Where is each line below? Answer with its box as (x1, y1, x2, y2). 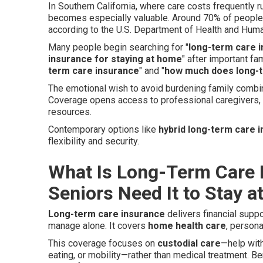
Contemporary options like (48, 124, 159, 135)
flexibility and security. (48, 136, 139, 147)
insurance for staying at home (48, 53, 182, 65)
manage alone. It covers (48, 220, 148, 231)
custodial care (157, 238, 221, 249)
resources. (48, 106, 92, 117)
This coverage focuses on (48, 238, 157, 249)
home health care (148, 220, 226, 231)
